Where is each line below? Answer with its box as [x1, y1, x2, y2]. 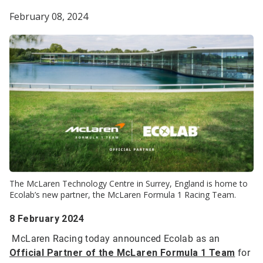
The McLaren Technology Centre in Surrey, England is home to [9, 178, 248, 190]
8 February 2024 [9, 213, 84, 225]
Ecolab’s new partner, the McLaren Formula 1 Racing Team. [9, 189, 236, 201]
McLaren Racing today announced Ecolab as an [12, 233, 220, 245]
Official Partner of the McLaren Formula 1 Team [9, 247, 235, 259]
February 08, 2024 [9, 10, 88, 23]
